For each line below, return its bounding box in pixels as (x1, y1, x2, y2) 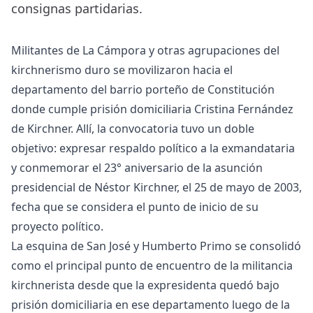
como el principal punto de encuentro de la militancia (11, 258, 293, 274)
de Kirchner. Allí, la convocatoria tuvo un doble (11, 121, 254, 137)
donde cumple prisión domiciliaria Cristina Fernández (11, 101, 293, 117)
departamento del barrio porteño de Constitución (11, 82, 275, 98)
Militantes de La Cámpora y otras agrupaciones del (11, 43, 279, 59)
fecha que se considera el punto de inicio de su (11, 199, 259, 215)
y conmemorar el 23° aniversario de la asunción (11, 160, 263, 176)
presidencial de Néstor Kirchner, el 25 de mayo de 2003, (11, 180, 302, 196)
